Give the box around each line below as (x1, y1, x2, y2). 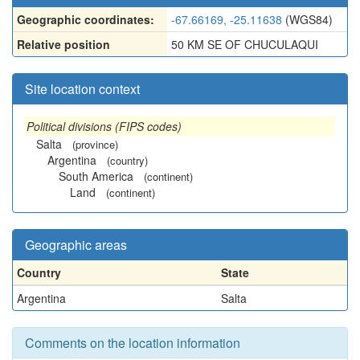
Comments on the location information (25, 333, 240, 352)
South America (59, 168, 133, 184)
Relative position (17, 36, 110, 52)
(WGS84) (282, 11, 333, 27)
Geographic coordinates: (17, 11, 154, 27)
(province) (72, 137, 118, 152)
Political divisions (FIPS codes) (27, 118, 182, 134)
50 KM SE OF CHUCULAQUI (171, 36, 318, 52)
